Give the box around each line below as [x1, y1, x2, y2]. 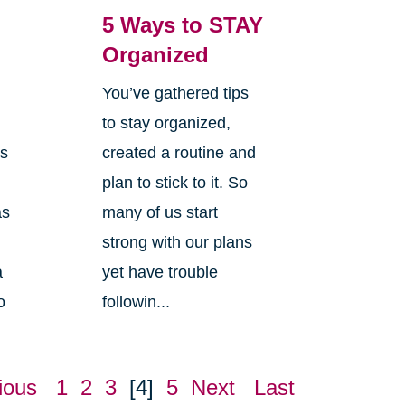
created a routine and [101, 144, 256, 163]
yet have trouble [101, 263, 218, 282]
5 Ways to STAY [101, 13, 263, 38]
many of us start [101, 203, 218, 222]
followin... [101, 293, 170, 312]
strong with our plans [101, 233, 252, 252]
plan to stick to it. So [101, 174, 248, 193]
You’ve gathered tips [101, 84, 249, 103]
